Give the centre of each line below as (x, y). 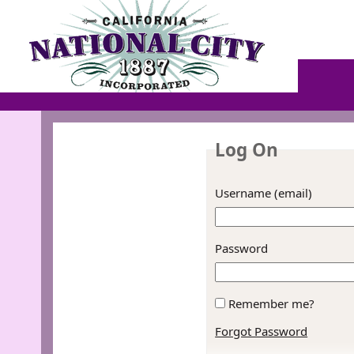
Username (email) (264, 193)
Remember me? (272, 303)
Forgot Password (262, 331)
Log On (247, 150)
